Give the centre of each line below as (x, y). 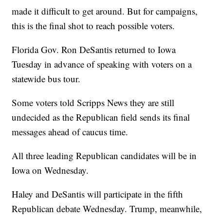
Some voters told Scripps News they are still (93, 102)
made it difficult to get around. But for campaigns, (105, 11)
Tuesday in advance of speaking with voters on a (102, 64)
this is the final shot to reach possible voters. (93, 25)
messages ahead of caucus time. (70, 131)
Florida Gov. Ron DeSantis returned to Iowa (94, 49)
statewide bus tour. (46, 78)
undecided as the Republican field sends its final (101, 117)
